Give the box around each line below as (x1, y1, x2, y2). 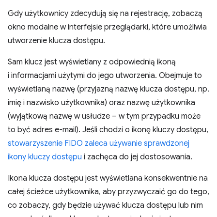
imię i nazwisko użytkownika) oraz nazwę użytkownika (8, 98, 195, 108)
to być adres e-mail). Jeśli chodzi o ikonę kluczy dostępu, (8, 125, 208, 135)
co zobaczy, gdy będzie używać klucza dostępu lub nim (8, 201, 203, 210)
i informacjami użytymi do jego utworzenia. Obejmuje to (8, 71, 202, 80)
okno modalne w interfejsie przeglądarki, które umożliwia (8, 22, 207, 32)
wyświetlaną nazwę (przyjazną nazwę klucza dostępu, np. (8, 84, 209, 94)
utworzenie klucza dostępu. (8, 36, 105, 46)
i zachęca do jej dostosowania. (82, 152, 192, 162)
